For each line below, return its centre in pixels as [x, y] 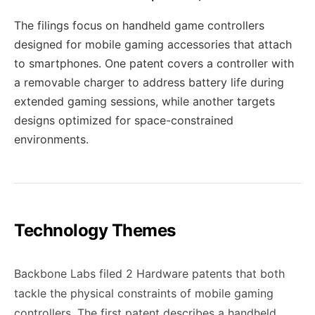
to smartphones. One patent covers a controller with [154, 63]
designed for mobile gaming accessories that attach [153, 44]
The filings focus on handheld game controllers [139, 25]
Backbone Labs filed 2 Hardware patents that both [149, 274]
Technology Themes [95, 230]
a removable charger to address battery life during [149, 82]
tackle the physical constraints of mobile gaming [144, 293]
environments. [51, 139]
